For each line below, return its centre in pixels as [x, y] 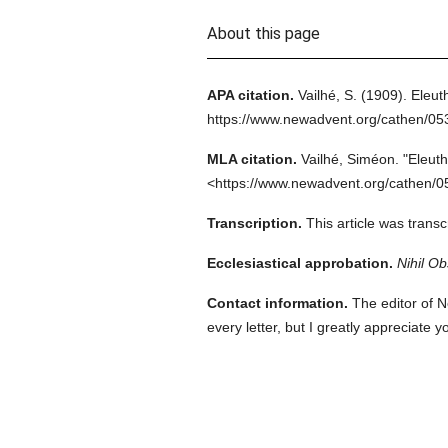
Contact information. [277, 303]
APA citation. [250, 95]
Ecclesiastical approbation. [299, 263]
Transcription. [254, 223]
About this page [263, 33]
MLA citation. [251, 159]
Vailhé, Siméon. [349, 159]
